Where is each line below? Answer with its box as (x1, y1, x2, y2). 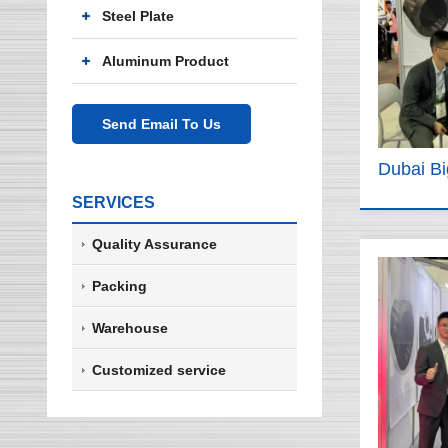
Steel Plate (102, 8, 174, 24)
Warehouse (92, 320, 168, 336)
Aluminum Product (102, 53, 229, 69)
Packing (92, 278, 147, 294)
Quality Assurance (92, 236, 217, 252)
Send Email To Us (102, 116, 221, 132)
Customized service (92, 362, 226, 378)
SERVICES (72, 194, 155, 211)
